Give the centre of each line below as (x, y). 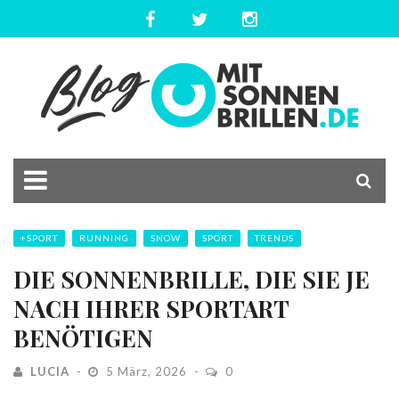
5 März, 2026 (147, 371)
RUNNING (104, 238)
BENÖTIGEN (83, 338)
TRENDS (274, 238)
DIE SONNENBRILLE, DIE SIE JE (191, 279)
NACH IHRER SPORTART (151, 309)
